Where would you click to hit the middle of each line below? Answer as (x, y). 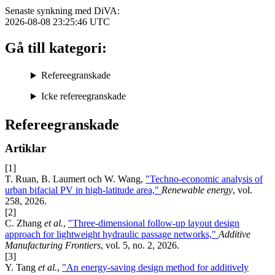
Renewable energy (197, 190)
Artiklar (25, 149)
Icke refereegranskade (83, 96)
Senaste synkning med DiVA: (62, 11)
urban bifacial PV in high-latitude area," (83, 190)
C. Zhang (25, 223)
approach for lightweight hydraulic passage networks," (112, 234)
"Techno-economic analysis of (204, 179)
